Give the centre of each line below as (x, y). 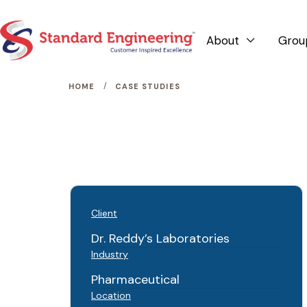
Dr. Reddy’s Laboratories (160, 238)
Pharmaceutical (135, 279)
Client (104, 213)
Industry (110, 254)
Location (111, 295)
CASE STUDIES (147, 86)
